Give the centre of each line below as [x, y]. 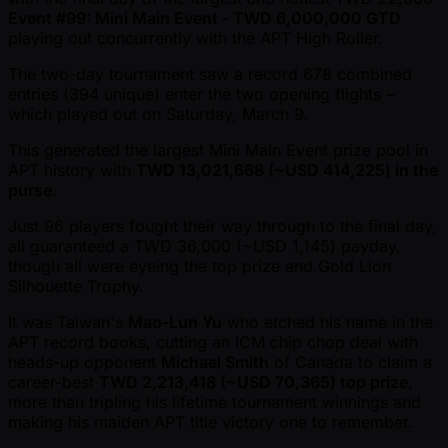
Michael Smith [215, 361]
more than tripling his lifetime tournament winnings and [214, 401]
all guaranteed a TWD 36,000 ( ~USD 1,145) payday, [204, 245]
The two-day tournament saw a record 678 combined [210, 73]
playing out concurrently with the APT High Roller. [195, 37]
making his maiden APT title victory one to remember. [210, 421]
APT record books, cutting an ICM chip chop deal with [213, 341]
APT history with [72, 169]
